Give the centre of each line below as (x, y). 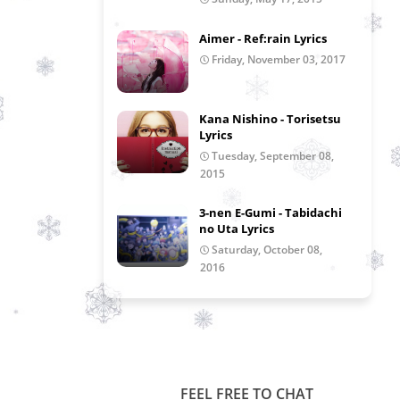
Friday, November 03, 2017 (279, 59)
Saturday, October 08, (267, 250)
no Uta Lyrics (237, 229)
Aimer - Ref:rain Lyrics (263, 38)
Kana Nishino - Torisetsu (270, 119)
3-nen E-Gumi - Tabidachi (271, 212)
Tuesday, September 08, (273, 156)
